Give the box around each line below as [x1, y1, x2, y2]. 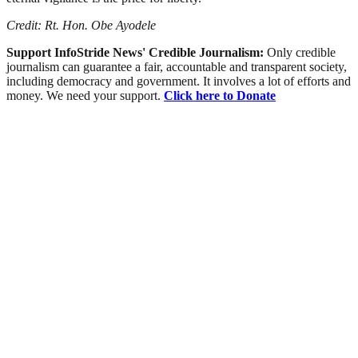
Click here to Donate [164, 88, 276, 102]
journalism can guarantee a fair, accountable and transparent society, [6, 59, 347, 74]
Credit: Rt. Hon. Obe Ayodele [6, 18, 156, 32]
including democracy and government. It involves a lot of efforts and [6, 74, 351, 88]
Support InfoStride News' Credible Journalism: [6, 45, 267, 59]
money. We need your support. [6, 88, 164, 102]
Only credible [267, 45, 336, 59]
